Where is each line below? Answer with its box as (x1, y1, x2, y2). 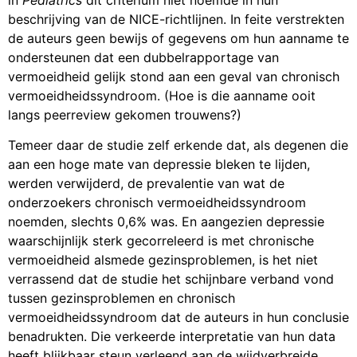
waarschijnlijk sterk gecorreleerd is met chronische (8, 233, 314, 249)
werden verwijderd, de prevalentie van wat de (8, 175, 284, 192)
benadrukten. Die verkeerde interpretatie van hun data (8, 328, 335, 345)
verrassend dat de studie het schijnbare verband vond (8, 271, 334, 288)
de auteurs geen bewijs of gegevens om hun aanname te (8, 29, 349, 46)
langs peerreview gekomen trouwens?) (8, 106, 241, 123)
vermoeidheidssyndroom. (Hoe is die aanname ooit (8, 87, 316, 104)
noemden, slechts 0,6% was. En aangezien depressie (8, 214, 324, 230)
